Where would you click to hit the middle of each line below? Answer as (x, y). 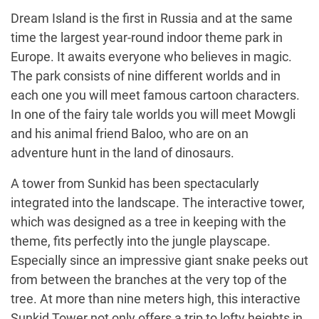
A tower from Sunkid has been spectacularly (135, 183)
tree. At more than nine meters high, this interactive (156, 298)
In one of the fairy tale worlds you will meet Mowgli (153, 114)
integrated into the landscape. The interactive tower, (158, 202)
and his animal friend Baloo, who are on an (130, 133)
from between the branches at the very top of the (149, 279)
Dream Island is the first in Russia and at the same (152, 18)
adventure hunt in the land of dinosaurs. (122, 152)
